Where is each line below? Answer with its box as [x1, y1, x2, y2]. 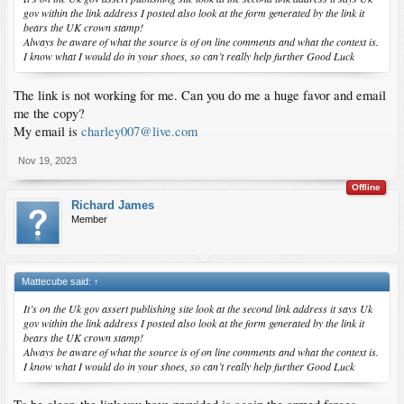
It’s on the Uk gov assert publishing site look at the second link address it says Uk [23, 300, 372, 316]
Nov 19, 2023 [18, 154, 77, 166]
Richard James [71, 197, 154, 212]
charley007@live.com [81, 122, 197, 140]
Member [71, 213, 107, 225]
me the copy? [14, 104, 85, 122]
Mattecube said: [22, 275, 94, 287]
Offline [352, 181, 381, 192]
